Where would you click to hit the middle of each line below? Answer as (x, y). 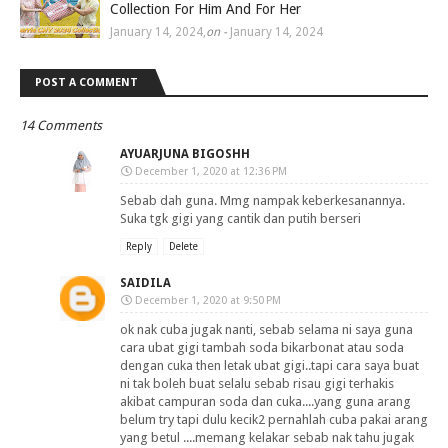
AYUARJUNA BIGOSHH (185, 154)
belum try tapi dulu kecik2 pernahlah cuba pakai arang (274, 420)
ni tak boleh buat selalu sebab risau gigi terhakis (257, 384)
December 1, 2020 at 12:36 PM (211, 172)
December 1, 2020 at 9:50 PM (208, 301)
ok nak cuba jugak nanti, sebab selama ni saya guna (266, 330)
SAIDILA (145, 283)
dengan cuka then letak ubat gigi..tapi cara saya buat (269, 366)
